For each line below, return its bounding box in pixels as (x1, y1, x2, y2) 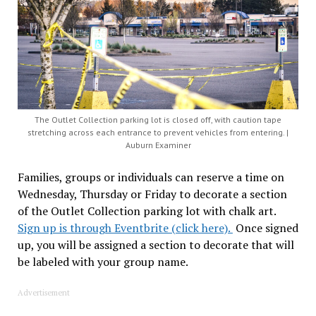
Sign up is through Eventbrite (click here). (17, 219, 233, 236)
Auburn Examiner (125, 139, 191, 150)
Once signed (232, 219, 298, 236)
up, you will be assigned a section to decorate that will (17, 236, 294, 253)
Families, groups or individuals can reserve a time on (17, 169, 284, 185)
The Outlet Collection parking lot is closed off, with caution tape (35, 114, 281, 125)
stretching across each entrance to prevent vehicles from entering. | (28, 126, 288, 138)
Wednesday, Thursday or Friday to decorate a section (17, 186, 287, 202)
